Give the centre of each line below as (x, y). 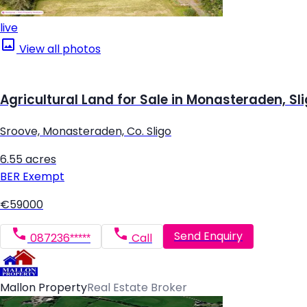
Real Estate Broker (137, 287)
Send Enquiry (208, 236)
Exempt (42, 176)
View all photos (59, 49)
